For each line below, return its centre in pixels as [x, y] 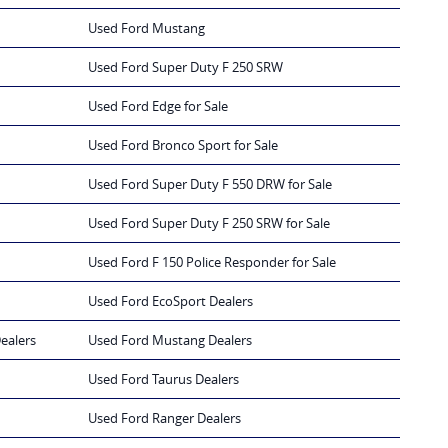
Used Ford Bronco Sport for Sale [183, 145]
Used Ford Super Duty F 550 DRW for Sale [210, 184]
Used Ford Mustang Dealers [170, 340]
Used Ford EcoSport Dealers [170, 301]
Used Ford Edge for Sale [158, 106]
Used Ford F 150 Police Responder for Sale [212, 262]
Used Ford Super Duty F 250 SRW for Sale [209, 223]
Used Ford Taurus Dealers [163, 379]
